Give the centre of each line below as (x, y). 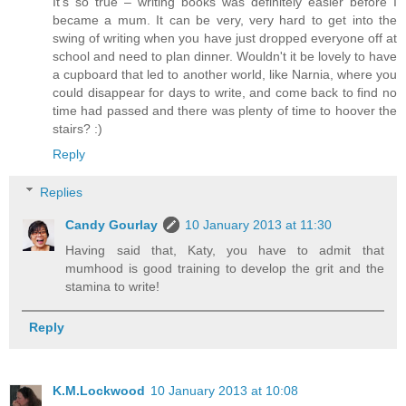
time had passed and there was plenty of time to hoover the (225, 111)
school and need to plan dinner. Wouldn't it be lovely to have (225, 57)
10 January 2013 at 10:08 (224, 390)
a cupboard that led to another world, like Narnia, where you (225, 75)
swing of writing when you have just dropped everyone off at (225, 39)
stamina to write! (113, 286)
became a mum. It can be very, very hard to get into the (225, 20)
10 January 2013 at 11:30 (259, 224)
